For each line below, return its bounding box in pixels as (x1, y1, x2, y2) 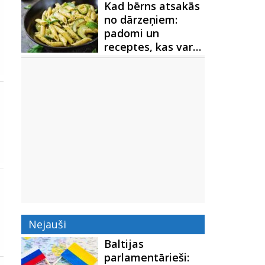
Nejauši (28, 217, 66, 231)
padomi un (104, 26, 159, 40)
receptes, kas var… (104, 40, 201, 54)
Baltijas (104, 237, 144, 251)
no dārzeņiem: (104, 12, 177, 27)
